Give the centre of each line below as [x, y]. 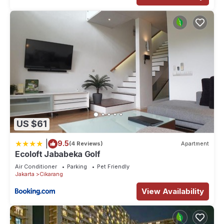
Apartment [195, 144]
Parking [77, 166]
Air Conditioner [36, 166]
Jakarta [25, 174]
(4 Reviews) [86, 144]
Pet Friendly [113, 166]
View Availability [173, 191]
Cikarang [51, 174]
